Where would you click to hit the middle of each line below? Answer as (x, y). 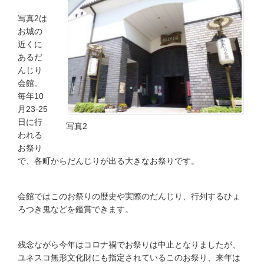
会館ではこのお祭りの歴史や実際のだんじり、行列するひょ (129, 197)
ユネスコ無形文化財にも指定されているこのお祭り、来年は (129, 258)
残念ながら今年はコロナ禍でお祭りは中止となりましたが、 (129, 245)
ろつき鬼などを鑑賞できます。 (75, 209)
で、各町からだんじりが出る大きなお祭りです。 (108, 161)
